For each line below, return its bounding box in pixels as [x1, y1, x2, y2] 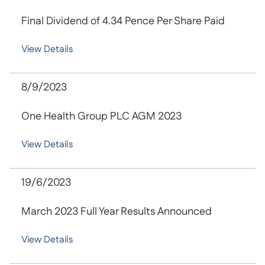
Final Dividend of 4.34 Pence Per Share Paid [21, 14, 225, 29]
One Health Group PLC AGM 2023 [21, 109, 182, 124]
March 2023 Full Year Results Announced [21, 204, 212, 219]
